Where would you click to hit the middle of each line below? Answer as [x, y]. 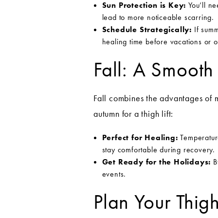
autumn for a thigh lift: [134, 114]
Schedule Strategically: [147, 29]
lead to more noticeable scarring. [158, 17]
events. [114, 174]
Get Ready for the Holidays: [156, 162]
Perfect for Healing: [140, 138]
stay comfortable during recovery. [158, 150]
